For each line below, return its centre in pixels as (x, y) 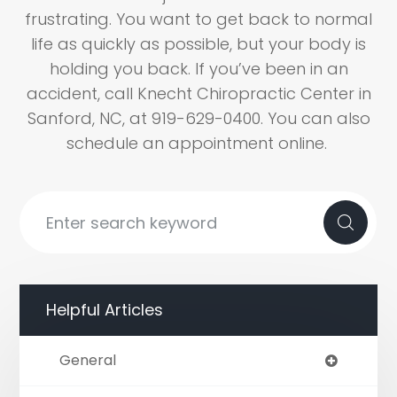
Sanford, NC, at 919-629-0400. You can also (198, 119)
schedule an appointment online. (198, 144)
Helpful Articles (105, 310)
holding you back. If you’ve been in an (198, 69)
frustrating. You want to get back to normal (198, 19)
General (88, 361)
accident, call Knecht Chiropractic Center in (198, 94)
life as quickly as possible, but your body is (198, 44)
